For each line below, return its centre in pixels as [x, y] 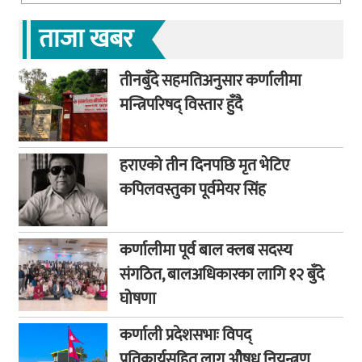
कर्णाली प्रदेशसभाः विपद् [185, 335]
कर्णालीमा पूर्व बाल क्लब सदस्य [206, 250]
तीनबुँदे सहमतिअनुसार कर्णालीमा [210, 80]
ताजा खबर [86, 39]
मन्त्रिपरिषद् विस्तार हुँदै [181, 105]
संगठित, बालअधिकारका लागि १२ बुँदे [222, 274]
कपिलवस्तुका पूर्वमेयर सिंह [193, 189]
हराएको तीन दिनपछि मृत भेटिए [204, 165]
